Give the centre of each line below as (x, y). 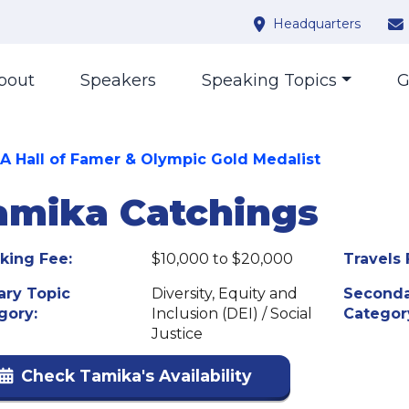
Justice (178, 334)
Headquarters (317, 24)
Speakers (119, 80)
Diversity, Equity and (225, 294)
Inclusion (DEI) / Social (232, 314)
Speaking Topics (270, 80)
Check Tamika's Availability (136, 376)
